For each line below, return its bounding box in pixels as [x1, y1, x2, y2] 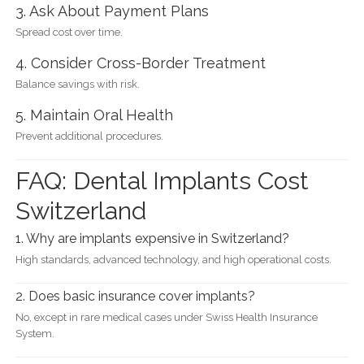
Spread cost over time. [15, 26, 123, 39]
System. [15, 327, 54, 340]
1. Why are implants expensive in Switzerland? [15, 230, 289, 246]
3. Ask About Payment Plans [15, 2, 209, 20]
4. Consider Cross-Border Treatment [15, 54, 266, 72]
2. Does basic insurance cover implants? [15, 288, 255, 305]
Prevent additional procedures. [15, 130, 163, 143]
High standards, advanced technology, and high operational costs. [15, 253, 331, 266]
